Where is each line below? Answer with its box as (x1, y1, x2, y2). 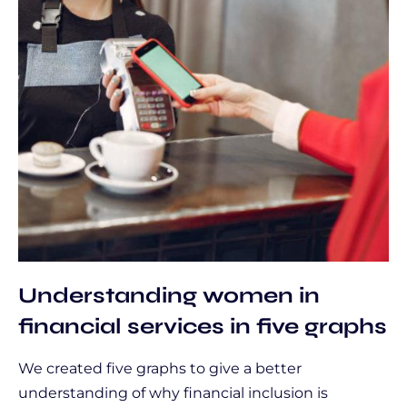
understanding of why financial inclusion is (18, 384, 328, 402)
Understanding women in (18, 282, 320, 308)
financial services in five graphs (18, 313, 387, 339)
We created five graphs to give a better (18, 360, 302, 377)
